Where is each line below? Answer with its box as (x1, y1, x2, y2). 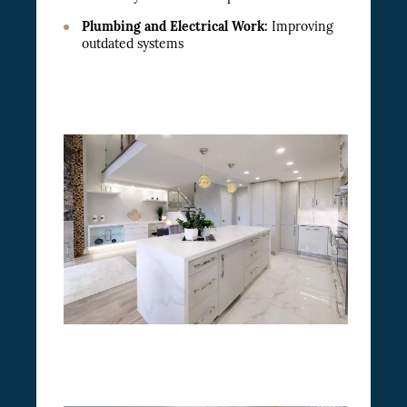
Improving (268, 18, 333, 35)
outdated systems (82, 35, 184, 53)
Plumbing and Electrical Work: (82, 18, 268, 35)
